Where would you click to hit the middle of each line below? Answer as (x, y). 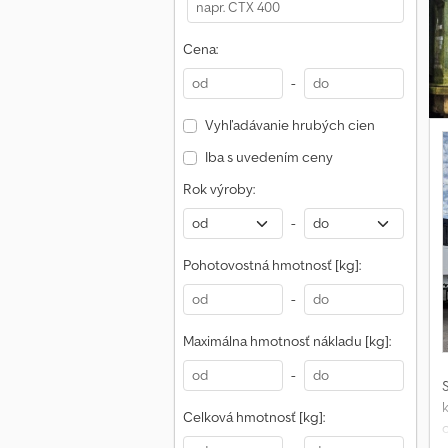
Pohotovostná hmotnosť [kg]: (272, 265)
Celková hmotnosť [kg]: (254, 417)
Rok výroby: (219, 189)
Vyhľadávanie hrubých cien (289, 125)
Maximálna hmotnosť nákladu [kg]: (287, 341)
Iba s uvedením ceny (268, 157)
